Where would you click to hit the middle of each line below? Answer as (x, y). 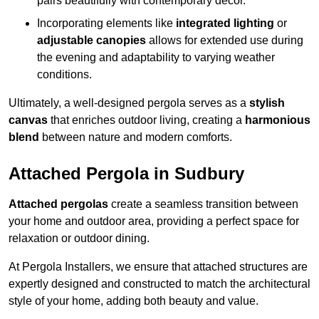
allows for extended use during (225, 41)
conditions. (64, 75)
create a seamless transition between (203, 204)
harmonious (278, 120)
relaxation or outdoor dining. (79, 239)
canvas (28, 120)
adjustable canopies (91, 41)
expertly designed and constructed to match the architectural (159, 284)
